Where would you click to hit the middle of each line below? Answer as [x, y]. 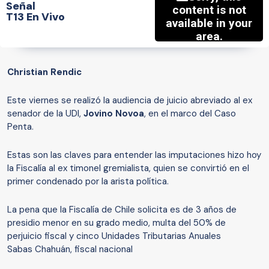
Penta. [20, 127]
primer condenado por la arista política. [88, 182]
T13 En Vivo [35, 17]
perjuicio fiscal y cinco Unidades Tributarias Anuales [114, 236]
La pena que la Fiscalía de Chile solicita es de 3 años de [122, 210]
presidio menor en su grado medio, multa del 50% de [116, 223]
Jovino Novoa [114, 114]
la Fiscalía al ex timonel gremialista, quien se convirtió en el [128, 168]
